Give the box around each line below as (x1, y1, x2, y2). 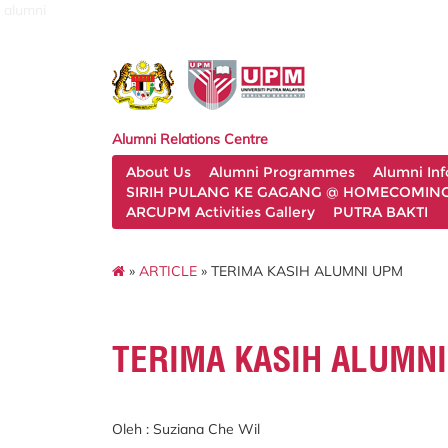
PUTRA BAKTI (333, 203, 428, 221)
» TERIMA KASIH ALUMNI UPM (197, 261, 403, 280)
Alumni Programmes (209, 163, 355, 181)
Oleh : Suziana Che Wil (112, 420, 264, 438)
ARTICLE (139, 261, 197, 280)
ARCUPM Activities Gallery (126, 203, 315, 221)
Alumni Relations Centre (112, 130, 268, 148)
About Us (126, 163, 191, 181)
